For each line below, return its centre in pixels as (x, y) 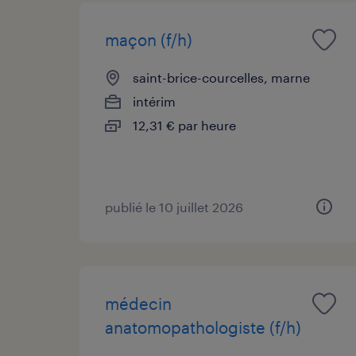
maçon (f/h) (149, 39)
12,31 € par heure (184, 125)
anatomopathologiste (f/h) (203, 327)
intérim (154, 101)
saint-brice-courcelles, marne (221, 77)
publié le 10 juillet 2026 (174, 207)
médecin (138, 303)
